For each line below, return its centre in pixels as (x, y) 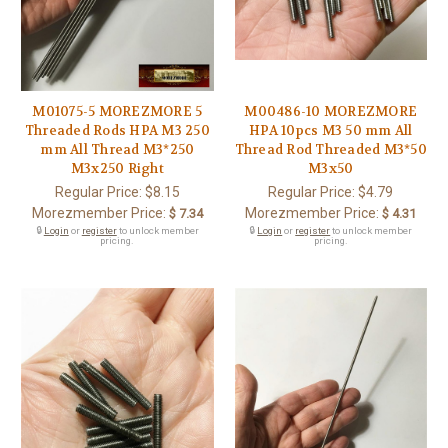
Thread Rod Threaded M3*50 (330, 150)
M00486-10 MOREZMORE (331, 112)
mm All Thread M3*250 (117, 150)
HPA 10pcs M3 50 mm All (331, 131)
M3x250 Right (117, 169)
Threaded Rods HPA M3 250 (117, 131)
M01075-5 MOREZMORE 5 (117, 112)
